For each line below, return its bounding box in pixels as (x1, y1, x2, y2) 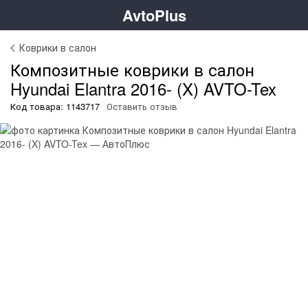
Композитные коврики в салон (10, 57, 254, 81)
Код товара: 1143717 (10, 100, 100, 113)
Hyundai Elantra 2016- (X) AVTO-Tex (10, 76, 276, 100)
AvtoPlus (122, 3, 186, 26)
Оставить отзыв (107, 100, 177, 113)
